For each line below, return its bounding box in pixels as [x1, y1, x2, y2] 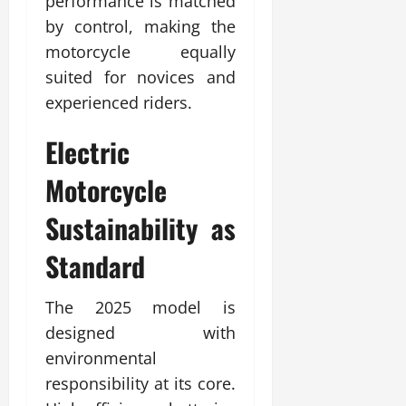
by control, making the [45, 14, 236, 37]
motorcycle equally [45, 40, 236, 63]
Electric [45, 130, 130, 172]
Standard [45, 245, 145, 286]
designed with [45, 321, 236, 343]
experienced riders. [45, 91, 192, 113]
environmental [45, 346, 157, 369]
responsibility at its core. [45, 372, 236, 394]
